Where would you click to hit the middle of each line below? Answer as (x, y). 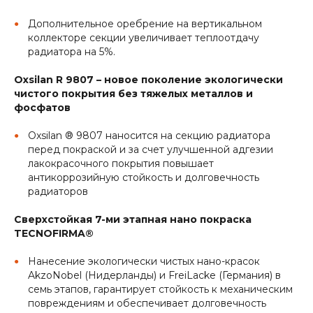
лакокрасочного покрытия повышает (121, 164)
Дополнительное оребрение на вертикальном (145, 24)
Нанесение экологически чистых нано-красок (144, 262)
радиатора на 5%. (72, 52)
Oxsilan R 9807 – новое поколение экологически (148, 80)
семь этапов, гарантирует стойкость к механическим (160, 290)
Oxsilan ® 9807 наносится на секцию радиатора (149, 136)
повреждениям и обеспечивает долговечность (147, 304)
